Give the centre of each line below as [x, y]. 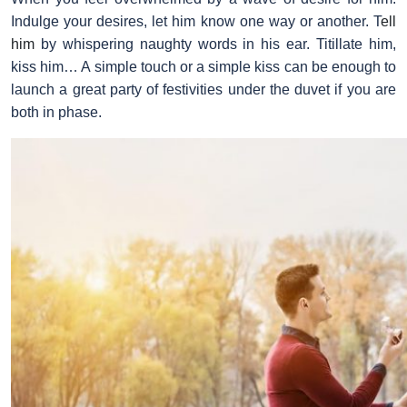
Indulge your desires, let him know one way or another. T [196, 21]
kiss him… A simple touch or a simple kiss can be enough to [203, 66]
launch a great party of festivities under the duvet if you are [203, 89]
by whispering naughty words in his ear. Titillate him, [215, 44]
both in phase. [56, 112]
